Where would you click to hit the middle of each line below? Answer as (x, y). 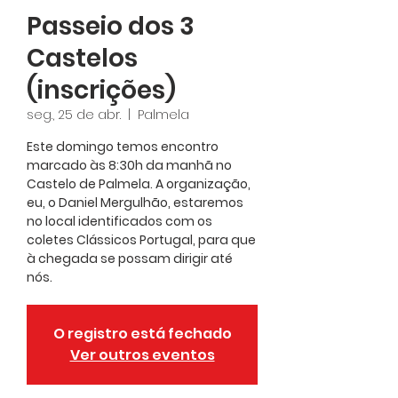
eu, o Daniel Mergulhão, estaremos (135, 202)
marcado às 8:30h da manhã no (129, 165)
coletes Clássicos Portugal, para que (141, 239)
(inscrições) (101, 90)
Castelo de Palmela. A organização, (139, 183)
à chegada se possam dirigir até (130, 258)
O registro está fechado (142, 333)
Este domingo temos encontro (123, 146)
